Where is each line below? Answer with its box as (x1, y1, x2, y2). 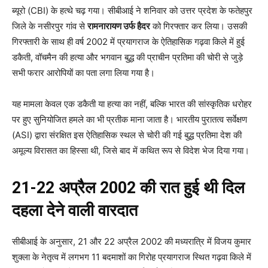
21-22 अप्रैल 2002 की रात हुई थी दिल (12, 178, 245, 197)
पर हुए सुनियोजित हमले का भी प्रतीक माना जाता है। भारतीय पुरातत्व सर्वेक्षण (12, 113, 247, 125)
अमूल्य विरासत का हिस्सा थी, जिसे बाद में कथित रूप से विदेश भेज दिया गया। (12, 144, 249, 156)
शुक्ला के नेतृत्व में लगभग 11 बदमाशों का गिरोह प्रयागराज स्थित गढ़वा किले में (12, 251, 251, 263)
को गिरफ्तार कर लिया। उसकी (150, 20, 247, 32)
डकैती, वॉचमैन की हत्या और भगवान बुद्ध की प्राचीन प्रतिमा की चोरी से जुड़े (12, 51, 243, 63)
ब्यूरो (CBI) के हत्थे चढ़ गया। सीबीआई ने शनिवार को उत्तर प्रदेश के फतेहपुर (12, 4, 252, 16)
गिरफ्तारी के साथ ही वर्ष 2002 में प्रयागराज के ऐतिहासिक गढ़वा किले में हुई (12, 35, 245, 47)
